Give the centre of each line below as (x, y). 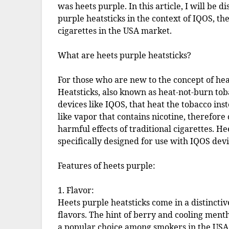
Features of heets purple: (107, 166)
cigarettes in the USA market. (115, 31)
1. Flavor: (76, 190)
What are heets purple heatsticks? (125, 55)
